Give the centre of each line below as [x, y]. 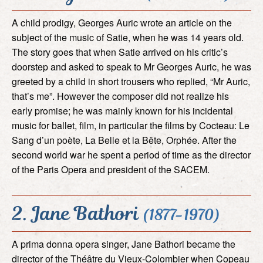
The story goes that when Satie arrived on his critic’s [120, 52]
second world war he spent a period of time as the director [131, 154]
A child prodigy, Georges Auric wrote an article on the [122, 22]
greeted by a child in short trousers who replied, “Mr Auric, [131, 81]
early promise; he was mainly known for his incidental [122, 110]
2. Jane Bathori [77, 213]
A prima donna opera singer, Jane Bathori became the [124, 244]
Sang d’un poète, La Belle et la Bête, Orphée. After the [124, 140]
